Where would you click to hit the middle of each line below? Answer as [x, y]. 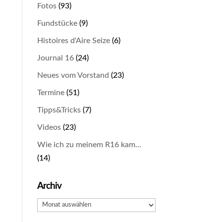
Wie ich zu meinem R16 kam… [89, 145]
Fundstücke [57, 23]
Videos [49, 127]
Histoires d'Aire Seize [73, 41]
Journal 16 [55, 58]
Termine [51, 93]
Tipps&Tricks [59, 110]
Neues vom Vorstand [73, 75]
